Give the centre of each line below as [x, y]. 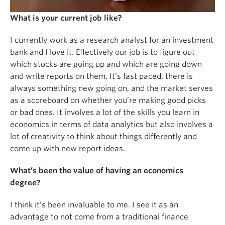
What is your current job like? [66, 18]
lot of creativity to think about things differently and [103, 137]
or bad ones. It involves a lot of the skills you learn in [105, 113]
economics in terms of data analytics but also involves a [111, 125]
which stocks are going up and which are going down [106, 65]
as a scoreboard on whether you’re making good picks [108, 101]
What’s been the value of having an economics [97, 171]
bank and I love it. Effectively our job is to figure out [102, 52]
